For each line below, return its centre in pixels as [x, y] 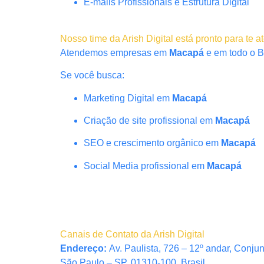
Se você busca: [92, 75]
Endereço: [85, 248]
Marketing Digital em [128, 98]
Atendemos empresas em [115, 52]
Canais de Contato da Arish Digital [132, 234]
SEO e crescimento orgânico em [152, 143]
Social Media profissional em [145, 166]
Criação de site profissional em [149, 121]
